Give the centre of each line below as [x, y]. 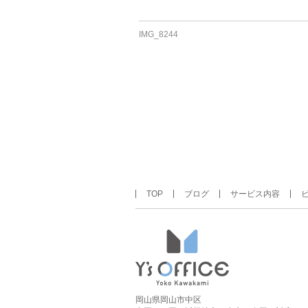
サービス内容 [255, 194]
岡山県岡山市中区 [168, 300]
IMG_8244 [158, 34]
